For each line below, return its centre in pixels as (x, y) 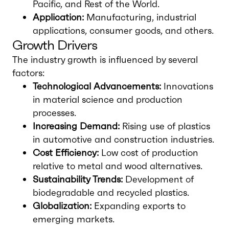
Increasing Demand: (76, 126)
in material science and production (108, 99)
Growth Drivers (55, 45)
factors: (28, 73)
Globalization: (62, 206)
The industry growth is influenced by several (105, 60)
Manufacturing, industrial (140, 17)
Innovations (187, 86)
